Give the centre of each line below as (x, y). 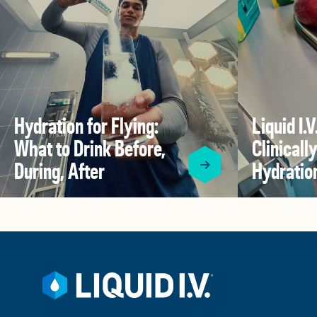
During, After (59, 172)
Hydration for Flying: (86, 127)
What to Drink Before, (90, 149)
